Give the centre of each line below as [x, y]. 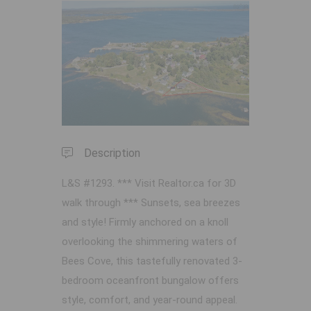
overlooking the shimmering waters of [150, 242]
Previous [94, 72]
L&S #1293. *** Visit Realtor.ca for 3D [149, 184]
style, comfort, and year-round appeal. [150, 300]
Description [112, 153]
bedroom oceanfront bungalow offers [150, 281]
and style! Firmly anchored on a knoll [145, 222]
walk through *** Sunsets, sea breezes [151, 203]
